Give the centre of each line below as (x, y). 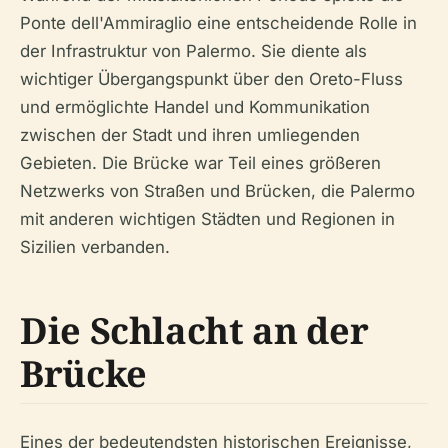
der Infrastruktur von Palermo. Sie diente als (193, 50)
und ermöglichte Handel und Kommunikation (195, 106)
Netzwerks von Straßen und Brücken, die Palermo (217, 190)
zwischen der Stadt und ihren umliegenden (190, 134)
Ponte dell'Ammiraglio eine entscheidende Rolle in (218, 22)
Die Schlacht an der (194, 330)
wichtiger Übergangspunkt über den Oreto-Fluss (211, 78)
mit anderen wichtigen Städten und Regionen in (207, 218)
